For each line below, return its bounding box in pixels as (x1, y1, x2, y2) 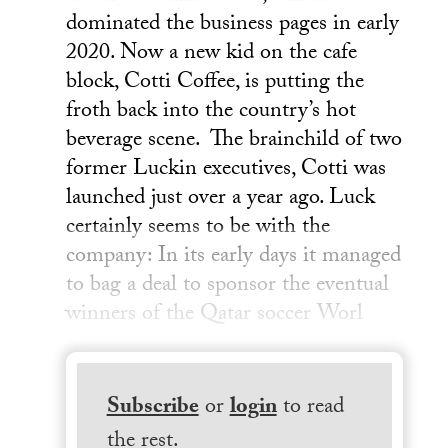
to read (276, 390, 344, 428)
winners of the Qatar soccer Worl (66, 297, 364, 335)
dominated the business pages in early (66, 7, 400, 45)
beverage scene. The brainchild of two (66, 123, 403, 161)
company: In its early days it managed (66, 239, 402, 277)
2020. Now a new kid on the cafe (66, 36, 358, 74)
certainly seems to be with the (66, 210, 331, 248)
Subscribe (106, 390, 199, 428)
